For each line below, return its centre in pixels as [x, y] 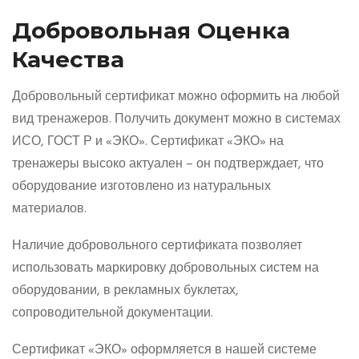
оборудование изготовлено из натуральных [141, 187]
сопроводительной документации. [113, 314]
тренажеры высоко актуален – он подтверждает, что [168, 165]
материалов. [49, 210]
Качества [68, 60]
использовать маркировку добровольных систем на [165, 269]
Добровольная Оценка [151, 31]
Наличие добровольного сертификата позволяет [157, 246]
